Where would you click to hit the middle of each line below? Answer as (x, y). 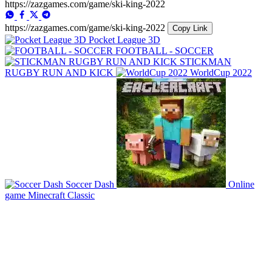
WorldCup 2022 (221, 72)
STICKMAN (206, 61)
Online (241, 184)
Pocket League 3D (124, 39)
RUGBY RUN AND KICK (59, 72)
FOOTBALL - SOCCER (165, 50)
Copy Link (190, 28)
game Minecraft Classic (50, 195)
